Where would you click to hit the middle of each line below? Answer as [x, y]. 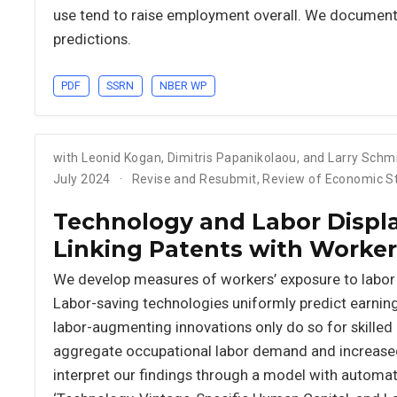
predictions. [92, 39]
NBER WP [183, 86]
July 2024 [84, 179]
